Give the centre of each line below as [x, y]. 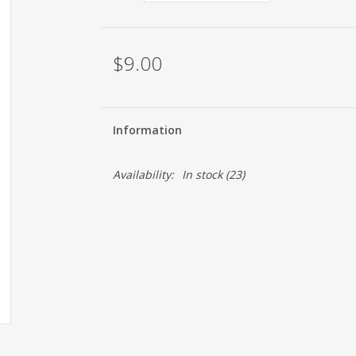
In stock [202, 174]
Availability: [143, 174]
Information [147, 130]
